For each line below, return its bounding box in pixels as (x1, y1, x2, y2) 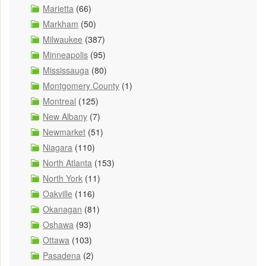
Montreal (43, 95, 76, 107)
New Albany (43, 110, 87, 123)
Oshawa (43, 218, 74, 231)
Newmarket (43, 126, 85, 138)
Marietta (43, 2, 74, 15)
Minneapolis (43, 49, 88, 61)
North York (43, 172, 83, 185)
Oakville (43, 188, 72, 200)
